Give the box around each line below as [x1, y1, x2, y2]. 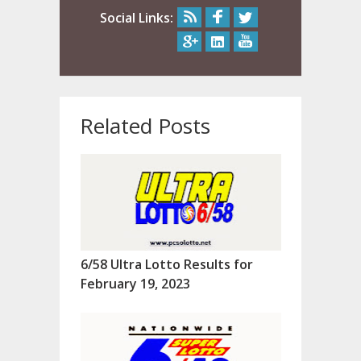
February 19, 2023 [81, 275, 190, 293]
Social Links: [100, 9, 173, 27]
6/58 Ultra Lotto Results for [81, 255, 253, 274]
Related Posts [80, 111, 210, 141]
